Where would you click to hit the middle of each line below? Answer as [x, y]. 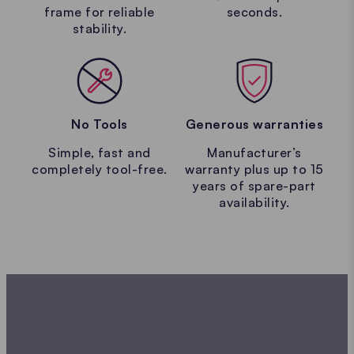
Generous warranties [254, 124]
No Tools [100, 124]
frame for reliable [100, 12]
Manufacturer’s [254, 152]
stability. [100, 29]
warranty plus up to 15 [254, 169]
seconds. [254, 12]
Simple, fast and [100, 152]
